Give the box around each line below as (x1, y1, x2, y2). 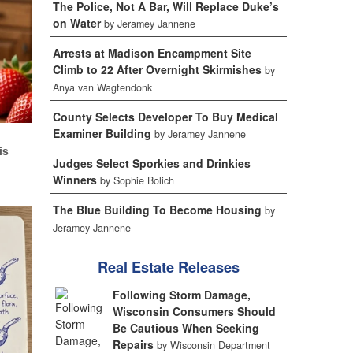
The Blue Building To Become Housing (52, 202, 262, 217)
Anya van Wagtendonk (52, 80, 152, 95)
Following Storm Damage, (113, 287, 251, 303)
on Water (52, 15, 101, 31)
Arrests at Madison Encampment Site (52, 45, 251, 61)
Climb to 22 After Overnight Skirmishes (52, 61, 262, 77)
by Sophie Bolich (99, 173, 174, 188)
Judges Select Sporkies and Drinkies (52, 155, 251, 171)
